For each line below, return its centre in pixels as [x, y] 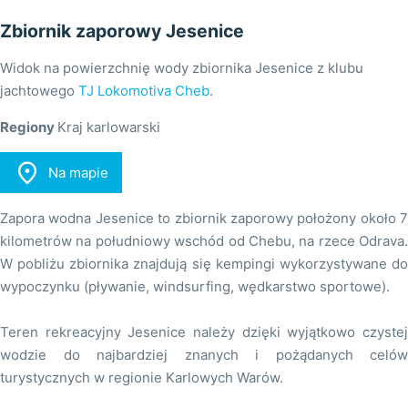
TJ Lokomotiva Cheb [144, 91]
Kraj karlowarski [109, 127]
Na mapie [78, 173]
